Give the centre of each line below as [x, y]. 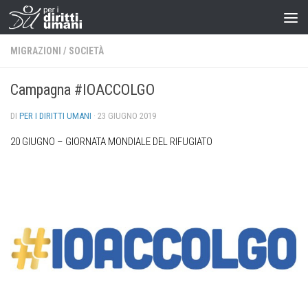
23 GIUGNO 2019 [127, 116]
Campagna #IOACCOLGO [82, 90]
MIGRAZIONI [36, 51]
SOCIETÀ [86, 51]
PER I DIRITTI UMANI [55, 116]
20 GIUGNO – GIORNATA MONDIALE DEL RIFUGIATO [111, 142]
